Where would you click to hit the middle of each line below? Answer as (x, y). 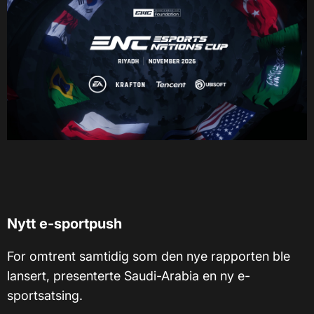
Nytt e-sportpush (64, 224)
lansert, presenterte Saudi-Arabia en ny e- (129, 276)
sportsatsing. (45, 296)
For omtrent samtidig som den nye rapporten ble (149, 257)
